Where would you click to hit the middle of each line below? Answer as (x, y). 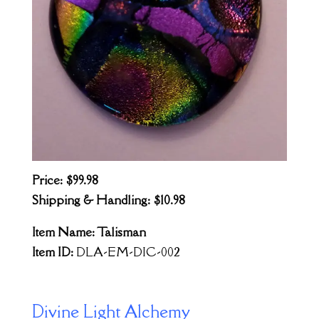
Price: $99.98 (65, 180)
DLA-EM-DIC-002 (128, 252)
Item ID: (54, 252)
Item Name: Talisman (89, 232)
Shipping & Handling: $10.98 (108, 200)
